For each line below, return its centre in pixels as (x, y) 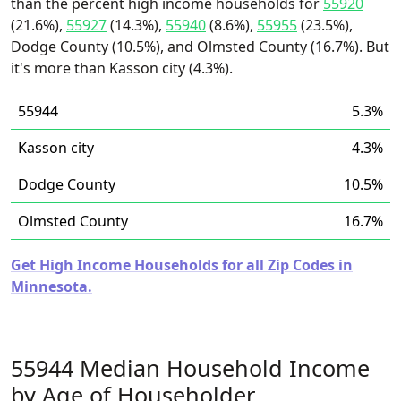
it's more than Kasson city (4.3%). (122, 68)
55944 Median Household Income (190, 368)
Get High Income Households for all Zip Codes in (182, 265)
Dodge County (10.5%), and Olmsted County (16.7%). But (200, 47)
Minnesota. (51, 286)
